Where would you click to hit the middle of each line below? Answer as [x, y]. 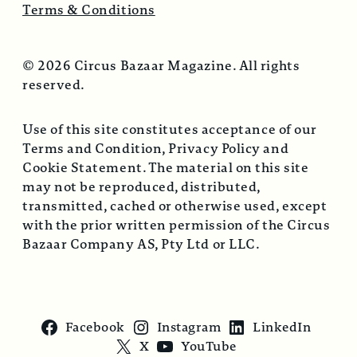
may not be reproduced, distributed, [141, 186]
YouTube [209, 346]
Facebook [95, 327]
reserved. [54, 84]
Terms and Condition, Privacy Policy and [156, 148]
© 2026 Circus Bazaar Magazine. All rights [161, 65]
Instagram [189, 327]
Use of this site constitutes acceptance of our [170, 129]
